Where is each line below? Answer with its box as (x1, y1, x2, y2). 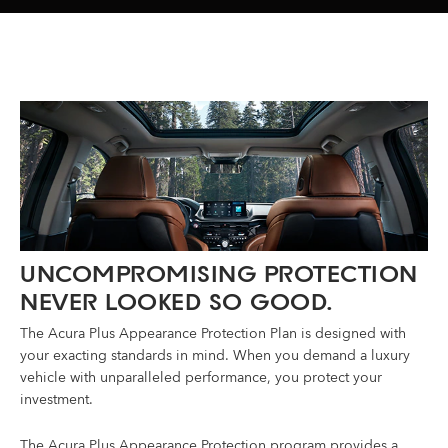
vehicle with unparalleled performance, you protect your (20, 371, 382, 385)
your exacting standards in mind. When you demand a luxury (20, 349, 410, 363)
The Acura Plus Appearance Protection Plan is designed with (20, 327, 406, 341)
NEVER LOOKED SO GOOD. (20, 287, 334, 315)
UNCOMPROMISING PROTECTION (20, 259, 418, 287)
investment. (20, 393, 93, 407)
